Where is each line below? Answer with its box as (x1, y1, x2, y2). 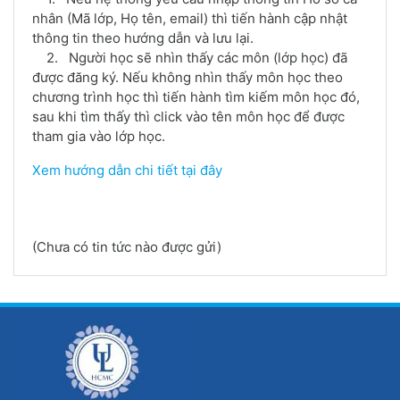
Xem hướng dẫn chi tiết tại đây (32, 161, 222, 179)
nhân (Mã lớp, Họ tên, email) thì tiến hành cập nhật (32, 9, 347, 27)
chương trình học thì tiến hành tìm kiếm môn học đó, (32, 87, 360, 105)
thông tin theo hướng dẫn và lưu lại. (32, 29, 254, 46)
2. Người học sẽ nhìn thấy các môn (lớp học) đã (32, 48, 347, 66)
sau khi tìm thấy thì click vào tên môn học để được (32, 107, 345, 125)
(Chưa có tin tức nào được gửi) (32, 237, 221, 255)
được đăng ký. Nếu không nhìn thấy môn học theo (32, 68, 343, 86)
